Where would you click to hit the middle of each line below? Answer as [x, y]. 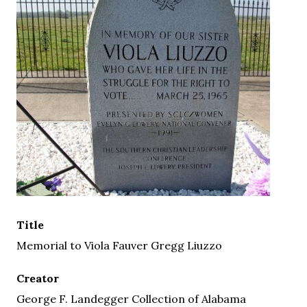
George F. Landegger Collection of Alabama [131, 298]
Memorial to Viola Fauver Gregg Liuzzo [119, 245]
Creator [38, 278]
